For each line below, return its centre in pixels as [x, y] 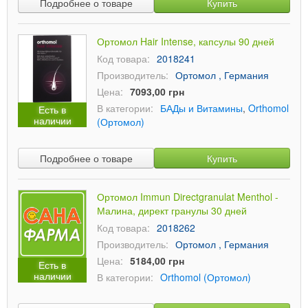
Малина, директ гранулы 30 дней [172, 210]
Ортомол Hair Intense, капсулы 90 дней [186, 41]
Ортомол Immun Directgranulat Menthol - [188, 197]
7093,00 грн [157, 91]
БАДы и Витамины [201, 108]
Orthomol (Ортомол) [206, 277]
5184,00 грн [157, 261]
